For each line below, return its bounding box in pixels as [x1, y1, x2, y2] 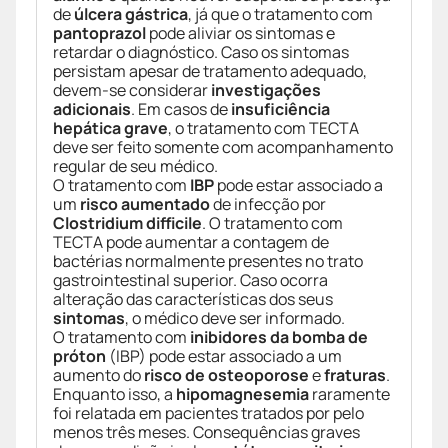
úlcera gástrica [74, 3, 188, 26]
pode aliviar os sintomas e [146, 22, 335, 45]
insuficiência [231, 98, 330, 121]
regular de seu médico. [53, 155, 218, 178]
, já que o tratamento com [188, 3, 373, 26]
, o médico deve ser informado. [125, 307, 345, 330]
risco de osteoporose [144, 364, 309, 387]
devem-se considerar [53, 79, 211, 102]
